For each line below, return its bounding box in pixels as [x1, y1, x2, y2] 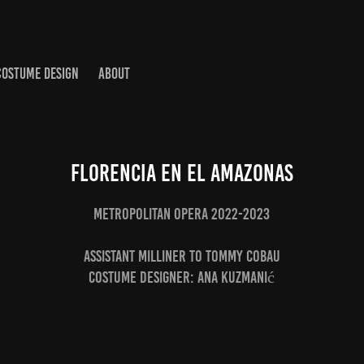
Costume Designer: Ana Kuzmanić [89, 268, 275, 286]
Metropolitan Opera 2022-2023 [93, 205, 271, 223]
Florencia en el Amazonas [70, 160, 293, 186]
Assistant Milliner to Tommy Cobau [83, 247, 280, 265]
